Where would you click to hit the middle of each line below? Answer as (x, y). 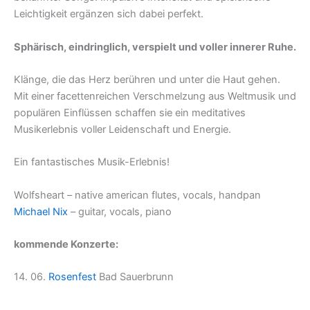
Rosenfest (72, 277)
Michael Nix (41, 211)
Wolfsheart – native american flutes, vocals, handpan (137, 195)
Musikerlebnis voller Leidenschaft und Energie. (122, 130)
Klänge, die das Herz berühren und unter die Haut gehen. (147, 80)
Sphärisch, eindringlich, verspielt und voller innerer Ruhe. (155, 47)
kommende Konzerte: (66, 245)
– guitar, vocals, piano (120, 211)
